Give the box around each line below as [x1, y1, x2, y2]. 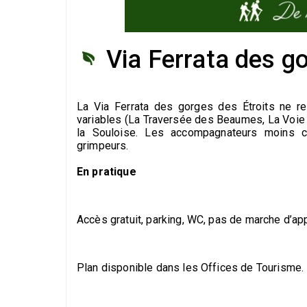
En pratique [77, 165, 136, 179]
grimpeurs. [77, 139, 129, 153]
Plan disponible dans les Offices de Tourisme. [77, 261, 304, 275]
